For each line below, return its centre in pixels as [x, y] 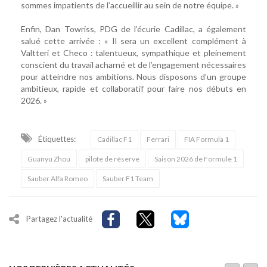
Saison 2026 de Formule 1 [196, 159]
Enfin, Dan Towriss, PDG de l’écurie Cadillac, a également [133, 29]
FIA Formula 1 [207, 139]
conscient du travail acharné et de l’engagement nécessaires [133, 65]
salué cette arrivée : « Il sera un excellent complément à [133, 41]
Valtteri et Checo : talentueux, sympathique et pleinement [133, 53]
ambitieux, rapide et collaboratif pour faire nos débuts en [133, 89]
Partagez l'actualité [59, 218]
